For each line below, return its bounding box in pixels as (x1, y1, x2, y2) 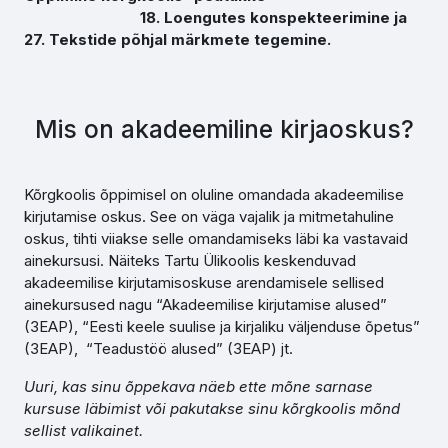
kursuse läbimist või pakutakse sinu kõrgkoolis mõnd (24, 399, 400, 418)
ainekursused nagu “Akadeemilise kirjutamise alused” (24, 295, 387, 314)
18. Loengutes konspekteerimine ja (24, 8, 407, 27)
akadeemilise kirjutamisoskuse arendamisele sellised (24, 273, 384, 292)
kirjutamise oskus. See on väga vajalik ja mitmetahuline (24, 207, 394, 226)
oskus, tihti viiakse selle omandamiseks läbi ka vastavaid (24, 229, 408, 248)
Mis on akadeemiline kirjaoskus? (34, 114, 414, 144)
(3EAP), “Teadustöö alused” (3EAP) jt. (24, 339, 293, 358)
